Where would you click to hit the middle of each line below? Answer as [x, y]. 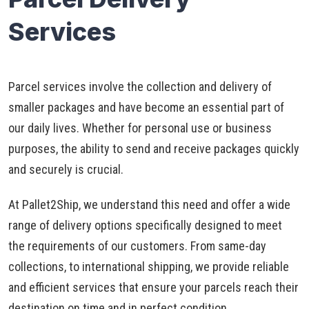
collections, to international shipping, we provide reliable [149, 267]
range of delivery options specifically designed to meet [145, 225]
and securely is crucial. [66, 169]
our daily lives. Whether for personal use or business [140, 128]
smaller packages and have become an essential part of [146, 107]
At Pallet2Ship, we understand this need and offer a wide [149, 205]
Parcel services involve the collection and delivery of [140, 87]
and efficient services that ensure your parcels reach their [153, 287]
